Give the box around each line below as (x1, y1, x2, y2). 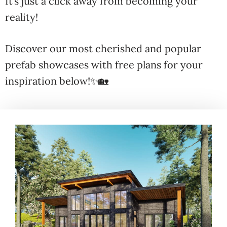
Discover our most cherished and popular (5, 42, 201, 55)
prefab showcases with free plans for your (5, 58, 203, 71)
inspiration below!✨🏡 (5, 74, 108, 87)
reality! (5, 11, 38, 23)
